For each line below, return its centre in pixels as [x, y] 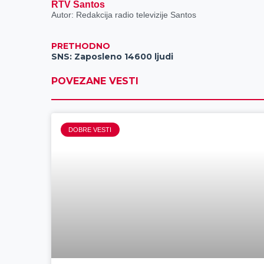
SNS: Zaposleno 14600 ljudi [113, 57]
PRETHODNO [81, 46]
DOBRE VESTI [90, 129]
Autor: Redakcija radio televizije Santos [124, 15]
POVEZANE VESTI [95, 81]
